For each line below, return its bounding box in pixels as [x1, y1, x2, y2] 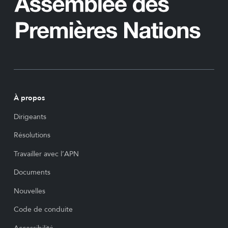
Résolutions [13, 130, 50, 140]
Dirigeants [13, 111, 46, 122]
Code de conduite [13, 205, 73, 215]
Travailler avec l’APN [13, 149, 79, 159]
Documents [13, 167, 50, 178]
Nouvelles [13, 186, 45, 196]
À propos [13, 93, 45, 103]
